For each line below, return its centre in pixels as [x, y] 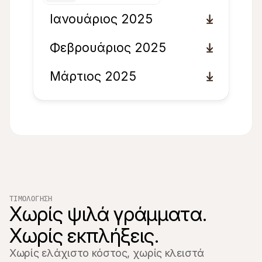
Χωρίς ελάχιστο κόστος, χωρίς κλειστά [107, 253]
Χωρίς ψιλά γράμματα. [108, 214]
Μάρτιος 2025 [93, 76]
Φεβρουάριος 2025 [108, 47]
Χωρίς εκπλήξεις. [84, 235]
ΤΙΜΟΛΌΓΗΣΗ [31, 199]
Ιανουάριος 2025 [101, 19]
